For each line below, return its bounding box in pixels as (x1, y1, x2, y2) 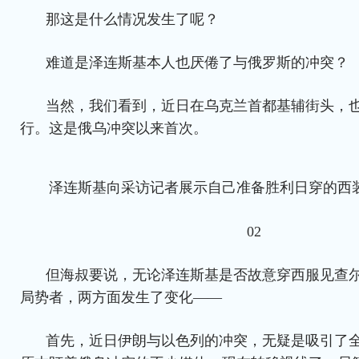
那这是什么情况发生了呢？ (46, 11, 219, 28)
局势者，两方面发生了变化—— (20, 289, 222, 306)
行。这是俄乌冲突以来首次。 (20, 120, 208, 137)
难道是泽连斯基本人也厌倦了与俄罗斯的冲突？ (46, 54, 349, 71)
